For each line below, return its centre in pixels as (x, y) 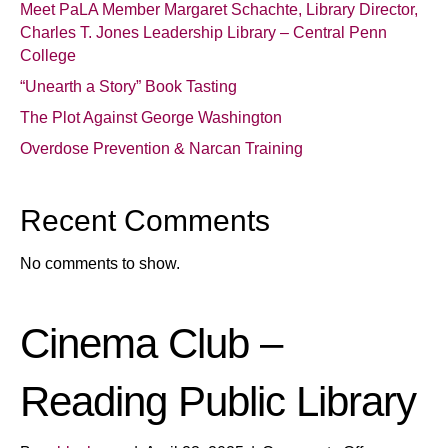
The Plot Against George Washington (151, 118)
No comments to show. (100, 264)
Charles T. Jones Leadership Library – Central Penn (203, 33)
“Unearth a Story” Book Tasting (128, 87)
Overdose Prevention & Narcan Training (161, 149)
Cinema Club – (151, 344)
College (48, 56)
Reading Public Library (218, 402)
